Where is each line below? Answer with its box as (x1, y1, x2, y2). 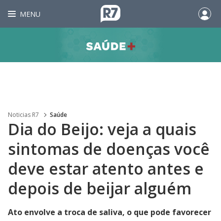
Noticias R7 (8, 110, 39, 119)
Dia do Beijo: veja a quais (8, 118, 196, 140)
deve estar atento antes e (8, 158, 204, 179)
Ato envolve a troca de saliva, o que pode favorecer (8, 207, 211, 218)
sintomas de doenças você (8, 138, 210, 159)
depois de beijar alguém (8, 178, 191, 199)
